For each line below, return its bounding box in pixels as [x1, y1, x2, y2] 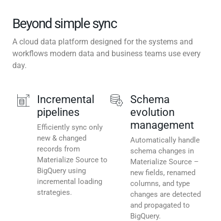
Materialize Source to [37, 155, 108, 165]
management [130, 119, 194, 132]
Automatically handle [130, 136, 200, 145]
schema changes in [130, 147, 194, 156]
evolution [130, 106, 175, 119]
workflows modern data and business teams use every [12, 49, 201, 59]
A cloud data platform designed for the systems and [12, 37, 193, 47]
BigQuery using [37, 166, 86, 176]
